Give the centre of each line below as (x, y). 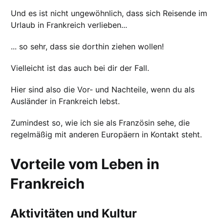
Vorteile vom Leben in (85, 164)
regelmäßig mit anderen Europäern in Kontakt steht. (107, 134)
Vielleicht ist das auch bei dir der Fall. (80, 68)
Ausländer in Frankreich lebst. (66, 101)
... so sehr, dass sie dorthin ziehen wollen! (88, 46)
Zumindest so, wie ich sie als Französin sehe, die (100, 122)
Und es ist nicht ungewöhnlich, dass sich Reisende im (109, 13)
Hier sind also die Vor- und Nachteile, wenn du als (103, 89)
